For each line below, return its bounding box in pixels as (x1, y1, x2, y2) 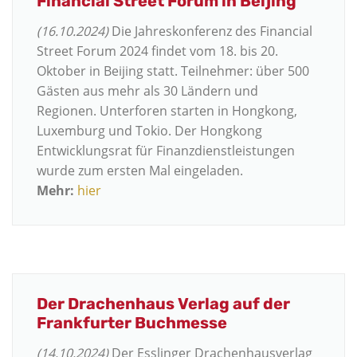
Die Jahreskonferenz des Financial (108, 22, 312, 41)
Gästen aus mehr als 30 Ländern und (37, 82, 258, 100)
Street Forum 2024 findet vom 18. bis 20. (37, 42, 278, 61)
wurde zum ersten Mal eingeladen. (37, 162, 243, 180)
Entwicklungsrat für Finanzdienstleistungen (37, 142, 295, 160)
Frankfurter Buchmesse (37, 312, 227, 332)
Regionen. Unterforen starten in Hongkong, (37, 102, 297, 120)
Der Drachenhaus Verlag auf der (37, 293, 290, 313)
